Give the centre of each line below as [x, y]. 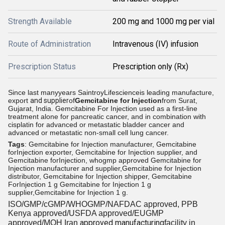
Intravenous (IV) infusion [155, 44]
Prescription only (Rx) [150, 67]
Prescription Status [42, 67]
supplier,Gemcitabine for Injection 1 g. [68, 192]
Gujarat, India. [32, 108]
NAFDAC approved [142, 204]
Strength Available [40, 21]
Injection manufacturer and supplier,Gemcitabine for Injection [105, 168]
